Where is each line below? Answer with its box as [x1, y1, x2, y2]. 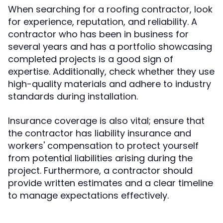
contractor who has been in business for [8, 28, 189, 40]
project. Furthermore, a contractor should [8, 164, 193, 177]
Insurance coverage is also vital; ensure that [8, 114, 205, 127]
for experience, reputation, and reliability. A [8, 15, 197, 28]
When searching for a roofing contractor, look [8, 3, 213, 15]
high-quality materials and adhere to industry [8, 78, 211, 90]
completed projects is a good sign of [8, 53, 173, 65]
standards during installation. [8, 90, 138, 103]
